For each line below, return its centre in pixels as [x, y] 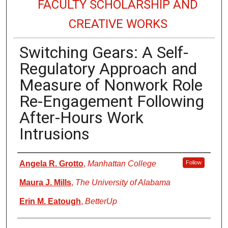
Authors [31, 160]
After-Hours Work [81, 117]
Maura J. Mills [45, 182]
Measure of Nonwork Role [111, 85]
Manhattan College [122, 163]
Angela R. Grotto [51, 163]
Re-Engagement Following [111, 101]
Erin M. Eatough [50, 201]
